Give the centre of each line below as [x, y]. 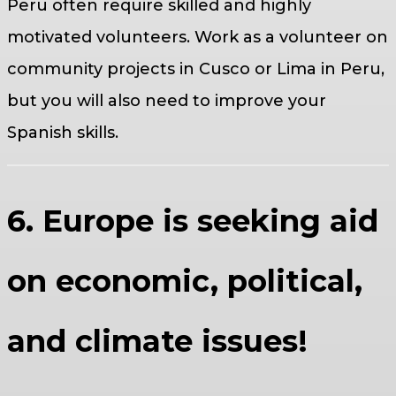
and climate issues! [157, 342]
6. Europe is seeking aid [193, 221]
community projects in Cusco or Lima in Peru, [196, 69]
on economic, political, [185, 282]
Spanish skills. [63, 133]
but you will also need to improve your [167, 101]
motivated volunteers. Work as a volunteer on [198, 38]
